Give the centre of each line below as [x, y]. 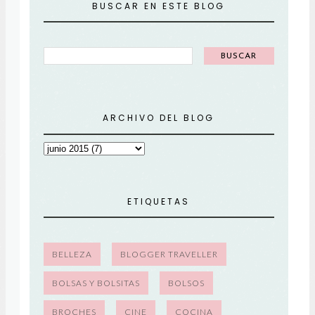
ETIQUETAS [159, 201]
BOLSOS [186, 283]
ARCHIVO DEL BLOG [159, 118]
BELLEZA [72, 254]
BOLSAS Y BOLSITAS [96, 283]
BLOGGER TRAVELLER [169, 254]
